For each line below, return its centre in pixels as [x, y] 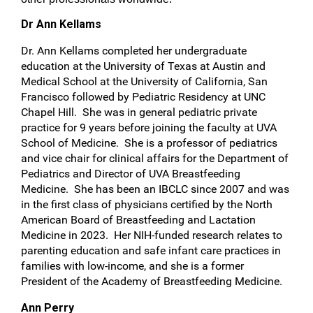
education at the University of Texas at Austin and [143, 66]
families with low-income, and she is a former [132, 266]
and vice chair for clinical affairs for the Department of [155, 158]
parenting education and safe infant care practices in [151, 250]
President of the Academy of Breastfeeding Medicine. [152, 281]
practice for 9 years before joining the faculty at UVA [149, 128]
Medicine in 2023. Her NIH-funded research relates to [152, 235]
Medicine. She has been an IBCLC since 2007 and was [155, 189]
